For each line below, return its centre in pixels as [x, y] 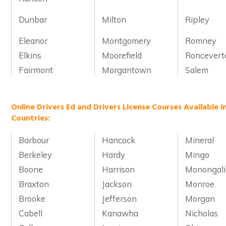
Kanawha [120, 213]
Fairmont [36, 70]
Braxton [34, 184]
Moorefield [122, 55]
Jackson [117, 184]
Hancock [119, 140]
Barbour [34, 140]
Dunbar [33, 19]
